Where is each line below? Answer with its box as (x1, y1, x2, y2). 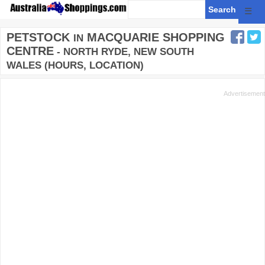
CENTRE (7, 44, 54, 57)
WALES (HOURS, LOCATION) (7, 60, 144, 71)
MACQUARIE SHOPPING (83, 31, 225, 44)
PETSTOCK (7, 31, 70, 44)
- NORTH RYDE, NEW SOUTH (54, 46, 194, 57)
